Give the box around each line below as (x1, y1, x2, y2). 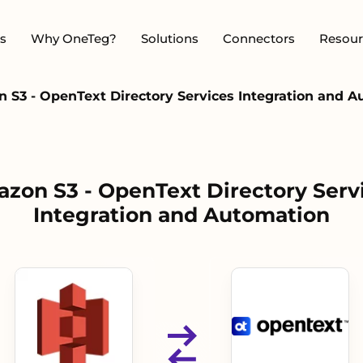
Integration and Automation (33, 202, 330, 227)
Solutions (141, 30, 199, 46)
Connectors (223, 30, 295, 46)
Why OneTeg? (31, 30, 117, 46)
